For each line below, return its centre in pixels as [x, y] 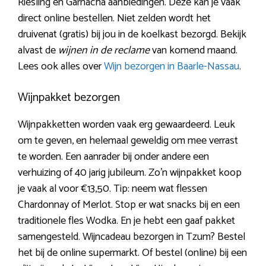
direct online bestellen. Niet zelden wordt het [114, 18]
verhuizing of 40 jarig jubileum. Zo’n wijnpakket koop [130, 172]
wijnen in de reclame [104, 50]
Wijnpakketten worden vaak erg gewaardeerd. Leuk [126, 124]
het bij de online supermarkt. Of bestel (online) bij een [132, 253]
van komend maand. [194, 50]
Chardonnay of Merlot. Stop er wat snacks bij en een [129, 205]
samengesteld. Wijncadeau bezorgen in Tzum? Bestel [132, 237]
